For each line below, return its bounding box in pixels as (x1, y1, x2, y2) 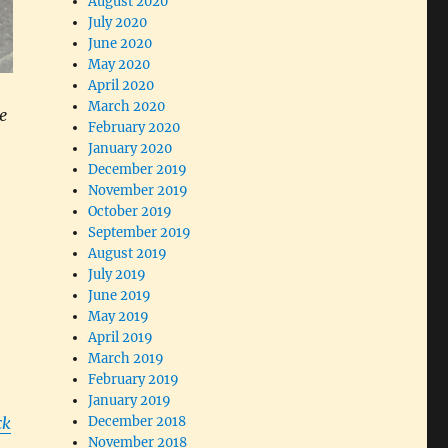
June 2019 (88, 287, 152, 305)
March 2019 (88, 350, 165, 368)
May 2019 (88, 308, 150, 326)
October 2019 (88, 203, 173, 221)
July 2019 (88, 266, 147, 284)
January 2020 (88, 140, 173, 158)
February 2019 (88, 371, 180, 389)
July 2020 (88, 14, 148, 32)
